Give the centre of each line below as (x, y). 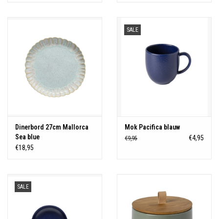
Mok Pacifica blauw (152, 127)
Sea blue (27, 137)
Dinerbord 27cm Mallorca (52, 127)
